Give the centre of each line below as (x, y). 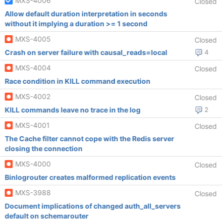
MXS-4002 (33, 96)
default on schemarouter (47, 216)
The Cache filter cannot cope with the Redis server (89, 139)
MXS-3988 (33, 193)
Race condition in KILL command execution (78, 81)
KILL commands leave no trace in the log (73, 110)
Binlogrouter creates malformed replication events (90, 177)
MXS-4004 (33, 68)
